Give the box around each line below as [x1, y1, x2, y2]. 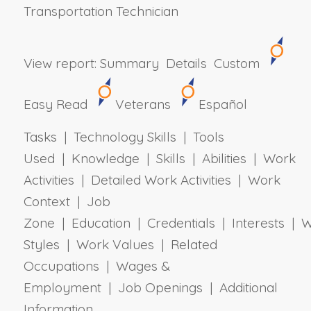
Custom [213, 54, 260, 72]
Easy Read [23, 95, 87, 112]
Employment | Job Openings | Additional [23, 278, 278, 296]
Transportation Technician [23, 2, 178, 19]
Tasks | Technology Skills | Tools [23, 128, 224, 145]
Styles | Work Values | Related [23, 235, 217, 253]
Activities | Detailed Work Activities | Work [23, 171, 280, 188]
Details [165, 54, 207, 72]
